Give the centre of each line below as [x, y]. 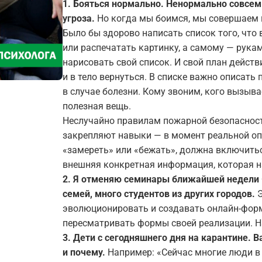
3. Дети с [84, 238]
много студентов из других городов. [175, 194]
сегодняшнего [137, 238]
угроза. [79, 18]
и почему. [84, 252]
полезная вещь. [97, 106]
